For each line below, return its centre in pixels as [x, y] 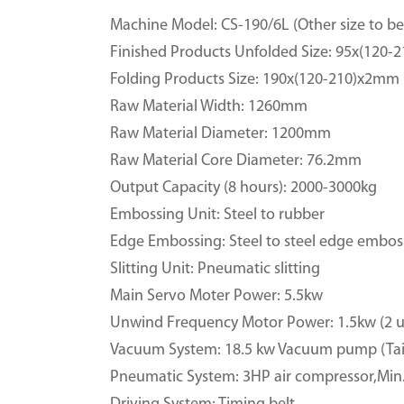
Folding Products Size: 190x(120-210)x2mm [255, 80]
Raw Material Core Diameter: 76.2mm [236, 161]
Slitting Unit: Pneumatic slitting [215, 269]
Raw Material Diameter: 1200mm [220, 134]
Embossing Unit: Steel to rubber [217, 215]
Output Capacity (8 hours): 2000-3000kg [243, 188]
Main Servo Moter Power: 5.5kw [216, 296]
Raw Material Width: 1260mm [209, 107]
